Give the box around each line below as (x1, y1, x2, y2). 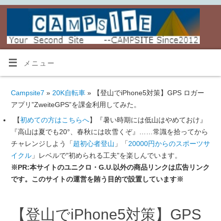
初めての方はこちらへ (20, 115, 89, 124)
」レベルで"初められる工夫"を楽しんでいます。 (31, 151, 182, 159)
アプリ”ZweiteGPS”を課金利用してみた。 (10, 100, 141, 109)
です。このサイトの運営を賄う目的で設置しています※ (10, 175, 184, 183)
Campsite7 (10, 88, 44, 97)
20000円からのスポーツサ (128, 139, 210, 147)
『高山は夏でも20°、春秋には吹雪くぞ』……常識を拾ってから (10, 127, 208, 136)
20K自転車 (52, 88, 85, 97)
